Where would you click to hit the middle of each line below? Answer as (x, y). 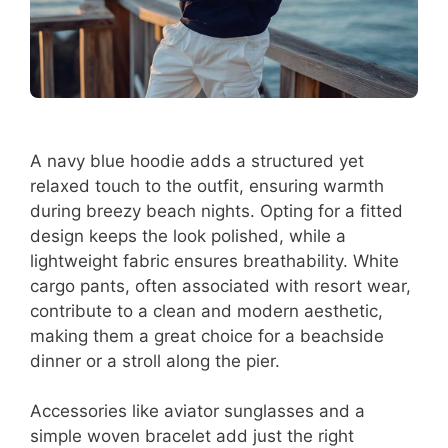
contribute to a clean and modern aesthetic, (206, 310)
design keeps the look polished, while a (188, 235)
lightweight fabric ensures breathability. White (214, 260)
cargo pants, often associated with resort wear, (220, 285)
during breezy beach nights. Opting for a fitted (216, 210)
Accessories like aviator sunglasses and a (197, 411)
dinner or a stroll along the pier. (155, 360)
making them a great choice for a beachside (207, 335)
